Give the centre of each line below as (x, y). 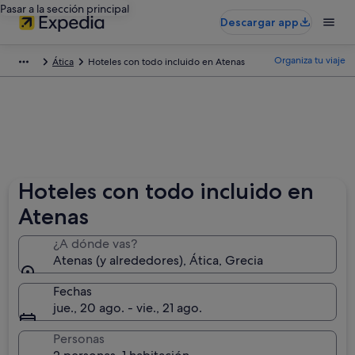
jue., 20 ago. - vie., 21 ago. (128, 308)
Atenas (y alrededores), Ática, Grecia (158, 260)
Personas (79, 339)
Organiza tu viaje (310, 60)
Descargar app (260, 22)
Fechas (73, 291)
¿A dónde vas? (95, 244)
